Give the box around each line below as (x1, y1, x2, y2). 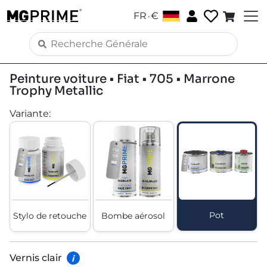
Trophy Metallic (10, 83, 103, 98)
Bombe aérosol (101, 210, 166, 221)
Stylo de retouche (13, 210, 87, 221)
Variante (10, 108, 49, 119)
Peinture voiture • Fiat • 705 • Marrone (10, 72, 235, 86)
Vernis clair (10, 252, 62, 264)
